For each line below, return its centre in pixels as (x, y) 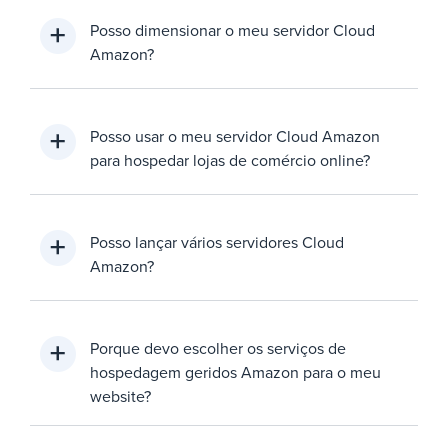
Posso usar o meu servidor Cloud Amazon (235, 135)
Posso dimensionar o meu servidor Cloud (232, 29)
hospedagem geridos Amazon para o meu (235, 371)
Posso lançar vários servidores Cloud (217, 241)
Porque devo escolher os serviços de (218, 347)
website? (120, 395)
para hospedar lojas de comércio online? (230, 159)
